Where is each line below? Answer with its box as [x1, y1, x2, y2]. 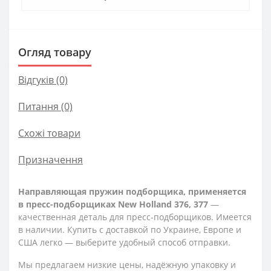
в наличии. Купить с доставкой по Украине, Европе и [18, 224, 241, 235]
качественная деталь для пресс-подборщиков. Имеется [18, 211, 252, 223]
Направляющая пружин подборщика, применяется [18, 186, 246, 197]
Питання [18, 100, 59, 113]
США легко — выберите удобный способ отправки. [18, 237, 230, 248]
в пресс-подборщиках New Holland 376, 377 [18, 198, 208, 210]
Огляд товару [18, 45, 91, 59]
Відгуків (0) [18, 73, 68, 87]
